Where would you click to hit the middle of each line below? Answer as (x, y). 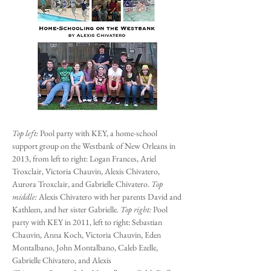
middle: (25, 197)
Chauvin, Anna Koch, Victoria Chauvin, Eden (87, 235)
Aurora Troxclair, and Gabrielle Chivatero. (82, 184)
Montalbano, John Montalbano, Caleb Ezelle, (85, 247)
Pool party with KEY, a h (80, 133)
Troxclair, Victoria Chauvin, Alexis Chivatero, (86, 171)
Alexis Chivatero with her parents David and (110, 197)
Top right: (137, 209)
